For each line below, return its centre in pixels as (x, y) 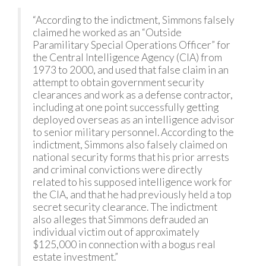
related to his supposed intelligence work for (132, 182)
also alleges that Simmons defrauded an (121, 219)
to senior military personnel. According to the (133, 132)
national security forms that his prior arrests (131, 157)
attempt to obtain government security (118, 82)
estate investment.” (75, 257)
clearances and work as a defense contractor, (133, 95)
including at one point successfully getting (126, 107)
